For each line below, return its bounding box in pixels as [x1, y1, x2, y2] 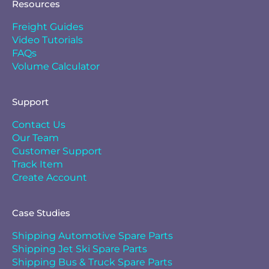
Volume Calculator [12, 60, 100, 72]
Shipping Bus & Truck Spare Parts [12, 256, 172, 268]
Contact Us [12, 118, 65, 130]
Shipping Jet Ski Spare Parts [12, 243, 147, 255]
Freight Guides [12, 20, 83, 32]
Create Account [12, 171, 87, 183]
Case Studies [12, 207, 70, 219]
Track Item [12, 158, 63, 170]
